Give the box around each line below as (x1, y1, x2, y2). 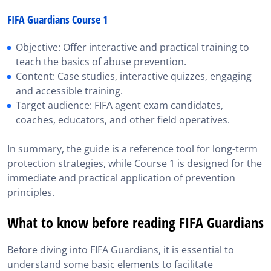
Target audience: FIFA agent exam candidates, (16, 99, 223, 112)
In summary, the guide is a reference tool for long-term (7, 142, 258, 155)
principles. (7, 186, 54, 199)
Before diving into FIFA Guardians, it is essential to (7, 243, 234, 256)
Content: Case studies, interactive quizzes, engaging (16, 70, 252, 83)
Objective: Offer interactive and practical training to (16, 41, 249, 54)
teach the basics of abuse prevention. (16, 55, 186, 68)
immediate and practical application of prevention (7, 171, 235, 184)
